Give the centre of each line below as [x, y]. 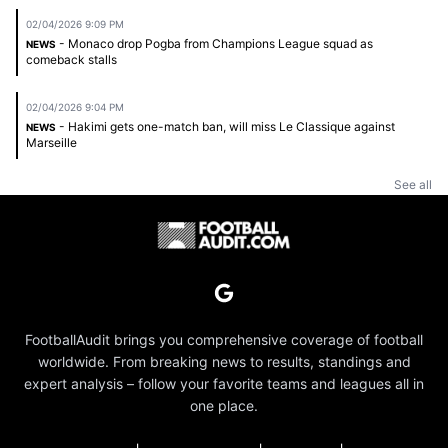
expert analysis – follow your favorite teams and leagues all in [224, 383]
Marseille [51, 142]
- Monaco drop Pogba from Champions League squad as [214, 43]
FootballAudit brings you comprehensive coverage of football [224, 339]
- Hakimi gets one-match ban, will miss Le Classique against [225, 126]
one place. [224, 405]
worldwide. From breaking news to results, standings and [224, 361]
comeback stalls [71, 59]
